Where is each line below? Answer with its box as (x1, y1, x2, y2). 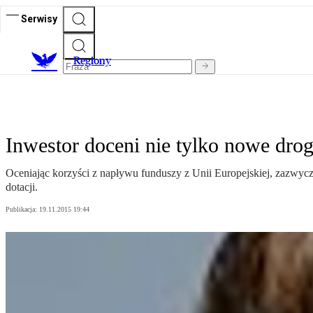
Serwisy (21, 13, 57, 24)
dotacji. (6, 181, 38, 194)
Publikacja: (6, 205, 39, 214)
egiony (80, 54, 111, 68)
